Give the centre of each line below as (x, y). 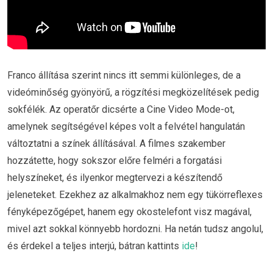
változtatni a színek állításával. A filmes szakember (116, 144)
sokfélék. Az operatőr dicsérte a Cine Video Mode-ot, (121, 110)
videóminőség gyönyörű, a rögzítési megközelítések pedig (133, 93)
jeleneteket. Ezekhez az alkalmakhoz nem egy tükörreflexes (135, 195)
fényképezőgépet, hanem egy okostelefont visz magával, (129, 212)
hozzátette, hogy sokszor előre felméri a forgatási (115, 161)
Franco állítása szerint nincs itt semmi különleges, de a (124, 76)
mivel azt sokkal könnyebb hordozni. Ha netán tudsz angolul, (135, 229)
